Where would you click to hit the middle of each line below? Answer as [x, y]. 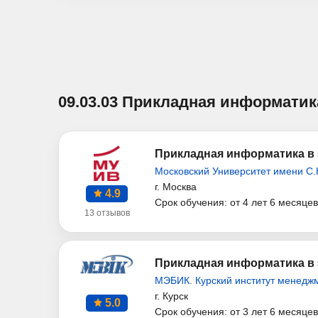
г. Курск [171, 296]
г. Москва [176, 187]
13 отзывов [107, 213]
